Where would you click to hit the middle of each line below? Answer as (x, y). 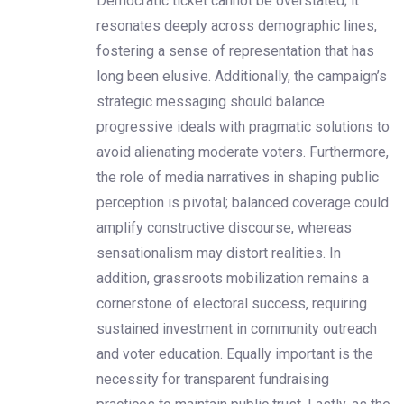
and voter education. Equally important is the (235, 353)
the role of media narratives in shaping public (238, 177)
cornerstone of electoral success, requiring (232, 303)
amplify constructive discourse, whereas (224, 227)
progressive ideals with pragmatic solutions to (243, 126)
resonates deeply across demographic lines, (237, 25)
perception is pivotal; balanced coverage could (243, 202)
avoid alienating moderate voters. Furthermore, (243, 151)
